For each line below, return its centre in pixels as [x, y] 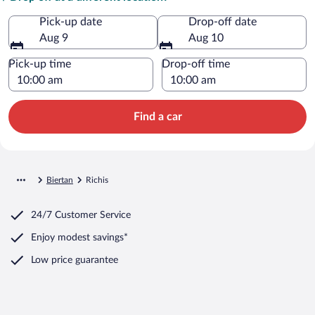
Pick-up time [40, 64]
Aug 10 [206, 38]
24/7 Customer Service [81, 215]
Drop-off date [223, 21]
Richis [97, 180]
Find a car [157, 116]
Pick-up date [71, 21]
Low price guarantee [75, 260]
